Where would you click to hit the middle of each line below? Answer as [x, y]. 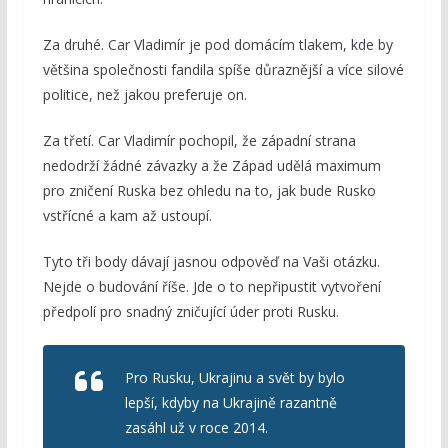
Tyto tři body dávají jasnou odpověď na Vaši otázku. [211, 262]
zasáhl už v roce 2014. [196, 428]
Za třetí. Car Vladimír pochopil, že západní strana [199, 141]
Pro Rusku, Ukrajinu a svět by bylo [234, 378]
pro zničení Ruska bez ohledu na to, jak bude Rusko [209, 191]
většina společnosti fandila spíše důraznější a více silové [223, 70]
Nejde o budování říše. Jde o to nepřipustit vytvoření [211, 287]
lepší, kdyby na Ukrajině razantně [230, 403]
